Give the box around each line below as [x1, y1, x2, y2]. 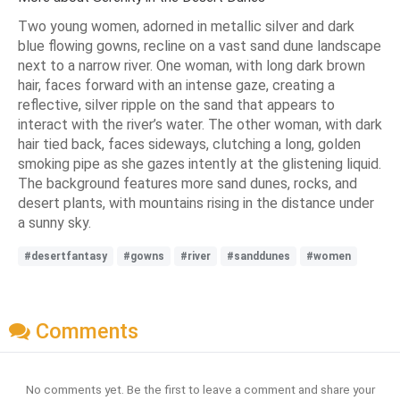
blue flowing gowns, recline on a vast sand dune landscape [18, 37, 381, 54]
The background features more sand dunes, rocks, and [18, 174, 357, 192]
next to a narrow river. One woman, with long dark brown [18, 56, 365, 74]
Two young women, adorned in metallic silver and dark [18, 17, 354, 35]
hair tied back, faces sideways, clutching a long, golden [18, 135, 361, 153]
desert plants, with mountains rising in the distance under [18, 194, 374, 212]
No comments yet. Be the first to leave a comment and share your [25, 382, 375, 397]
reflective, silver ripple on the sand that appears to [18, 96, 335, 113]
